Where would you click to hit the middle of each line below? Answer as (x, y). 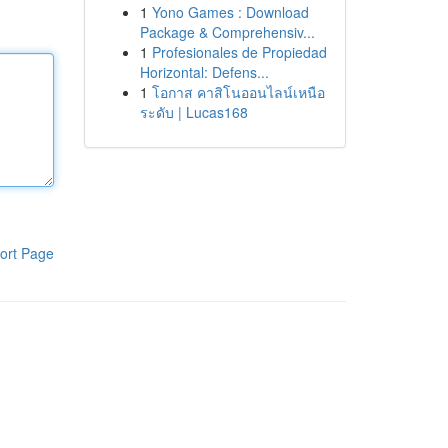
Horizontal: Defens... (204, 72)
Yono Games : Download (230, 12)
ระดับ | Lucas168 (193, 112)
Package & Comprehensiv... (227, 32)
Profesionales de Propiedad (239, 52)
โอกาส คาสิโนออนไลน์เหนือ (238, 92)
